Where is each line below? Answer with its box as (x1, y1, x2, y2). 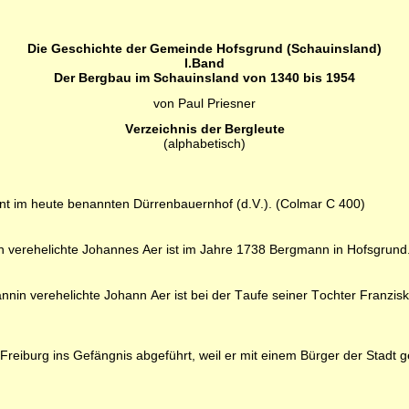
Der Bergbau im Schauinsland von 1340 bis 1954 (54, 70, 355, 85)
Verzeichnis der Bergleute (124, 121, 285, 136)
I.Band (184, 56, 225, 70)
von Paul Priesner (153, 96, 256, 110)
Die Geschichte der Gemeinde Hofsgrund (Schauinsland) (27, 41, 382, 56)
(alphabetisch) (163, 136, 246, 151)
